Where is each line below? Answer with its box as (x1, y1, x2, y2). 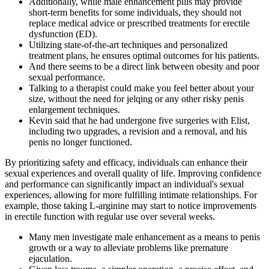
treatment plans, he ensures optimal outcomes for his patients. (29, 50, 259, 61)
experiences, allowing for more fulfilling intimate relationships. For (5, 189, 257, 200)
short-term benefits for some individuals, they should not (29, 7, 241, 17)
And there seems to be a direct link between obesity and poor (29, 61, 259, 71)
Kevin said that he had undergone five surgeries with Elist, (29, 115, 250, 125)
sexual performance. (29, 71, 105, 82)
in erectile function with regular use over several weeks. (5, 211, 215, 222)
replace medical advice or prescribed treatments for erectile (29, 17, 250, 28)
